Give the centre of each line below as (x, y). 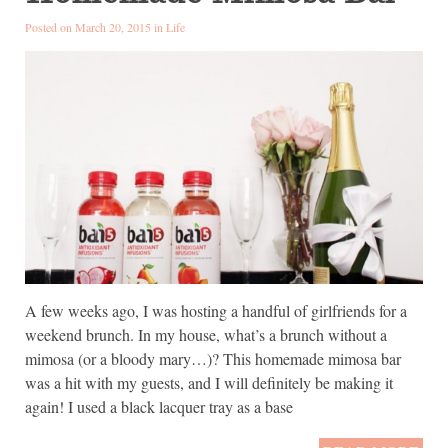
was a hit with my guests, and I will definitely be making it (209, 382)
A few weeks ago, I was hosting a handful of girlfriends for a (216, 310)
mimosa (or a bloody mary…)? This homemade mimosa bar (213, 358)
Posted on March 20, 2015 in (95, 27)
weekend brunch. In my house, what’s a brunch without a (206, 334)
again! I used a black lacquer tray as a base (159, 406)
